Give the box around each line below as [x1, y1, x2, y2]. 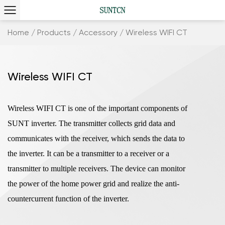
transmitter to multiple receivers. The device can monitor [8, 164, 185, 173]
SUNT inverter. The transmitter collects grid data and [8, 119, 175, 128]
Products [37, 28, 71, 37]
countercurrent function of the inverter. [8, 194, 129, 203]
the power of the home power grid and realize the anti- [8, 179, 179, 188]
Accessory [79, 28, 118, 37]
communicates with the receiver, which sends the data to [8, 134, 185, 143]
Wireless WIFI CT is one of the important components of [8, 104, 187, 113]
